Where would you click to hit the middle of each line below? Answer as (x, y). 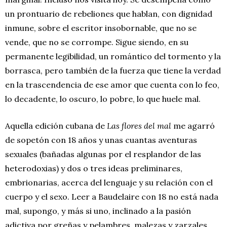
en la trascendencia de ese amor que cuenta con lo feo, (112, 84)
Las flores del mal (139, 125)
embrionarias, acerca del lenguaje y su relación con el (109, 182)
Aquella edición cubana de (56, 125)
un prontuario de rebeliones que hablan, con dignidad (109, 13)
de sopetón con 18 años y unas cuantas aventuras (101, 140)
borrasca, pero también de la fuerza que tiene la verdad (113, 70)
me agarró (193, 125)
